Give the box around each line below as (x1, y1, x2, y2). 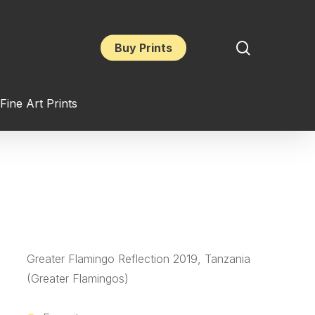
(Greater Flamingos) (26, 271, 129, 285)
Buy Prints (115, 41, 172, 55)
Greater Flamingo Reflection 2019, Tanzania (26, 252, 250, 266)
